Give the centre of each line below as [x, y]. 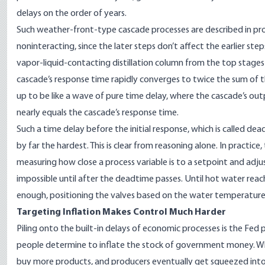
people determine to [58, 245]
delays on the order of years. [72, 14]
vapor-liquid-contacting [64, 63]
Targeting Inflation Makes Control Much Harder [121, 212]
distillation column [148, 63]
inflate [112, 245]
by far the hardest [52, 146]
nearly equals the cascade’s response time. [98, 113]
